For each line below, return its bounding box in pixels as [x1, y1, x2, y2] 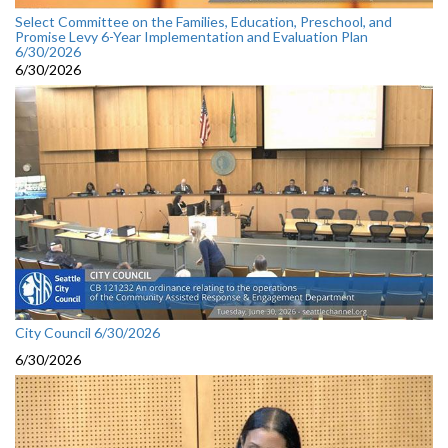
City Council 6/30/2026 [15, 323, 160, 341]
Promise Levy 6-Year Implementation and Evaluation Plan [15, 27, 368, 45]
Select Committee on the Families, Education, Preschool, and [15, 12, 392, 30]
